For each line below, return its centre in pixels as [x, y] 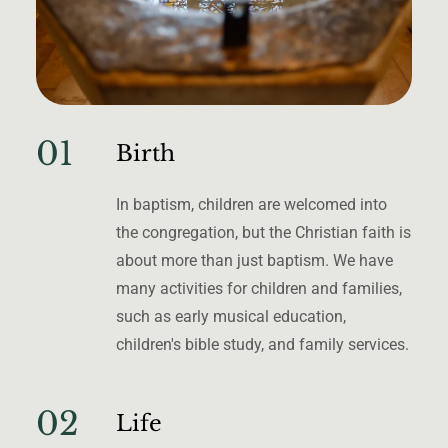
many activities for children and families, [259, 288]
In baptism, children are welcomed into [251, 204]
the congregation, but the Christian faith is [263, 232]
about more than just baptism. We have [254, 260]
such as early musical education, [231, 316]
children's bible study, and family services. [262, 344]
